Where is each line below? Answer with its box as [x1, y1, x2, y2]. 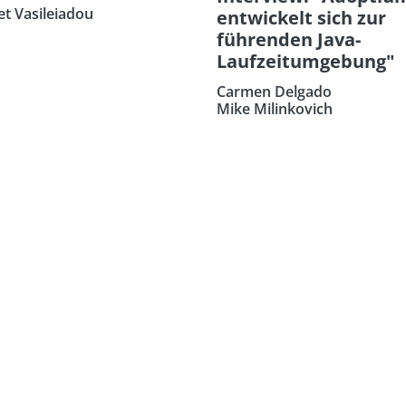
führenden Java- [217, 26, 361, 52]
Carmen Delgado [217, 81, 332, 101]
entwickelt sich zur [217, 5, 386, 30]
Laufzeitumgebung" [217, 48, 394, 73]
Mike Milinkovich [217, 98, 333, 119]
